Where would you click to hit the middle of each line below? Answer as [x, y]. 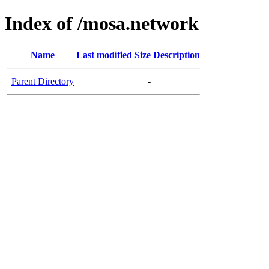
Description [177, 55]
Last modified [104, 55]
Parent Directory [43, 81]
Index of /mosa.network [102, 24]
